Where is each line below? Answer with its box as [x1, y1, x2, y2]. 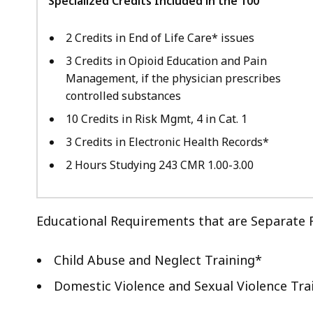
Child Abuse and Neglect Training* [54, 251, 262, 268]
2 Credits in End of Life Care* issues [66, 29, 254, 45]
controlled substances [66, 87, 181, 103]
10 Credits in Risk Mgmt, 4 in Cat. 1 [66, 110, 247, 126]
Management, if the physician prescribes [66, 70, 281, 86]
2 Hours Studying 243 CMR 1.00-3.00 [66, 156, 254, 173]
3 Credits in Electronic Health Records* [66, 133, 269, 150]
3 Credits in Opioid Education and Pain [66, 52, 267, 68]
